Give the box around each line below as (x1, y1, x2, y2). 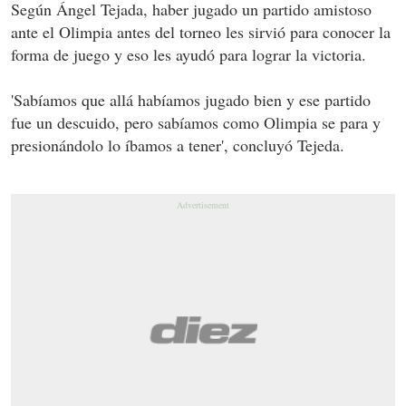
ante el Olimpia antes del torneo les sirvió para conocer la (11, 20, 391, 43)
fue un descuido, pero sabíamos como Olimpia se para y (11, 111, 381, 133)
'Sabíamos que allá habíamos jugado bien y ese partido (11, 88, 371, 111)
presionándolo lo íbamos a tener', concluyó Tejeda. (11, 133, 344, 156)
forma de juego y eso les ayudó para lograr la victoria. (11, 43, 366, 65)
